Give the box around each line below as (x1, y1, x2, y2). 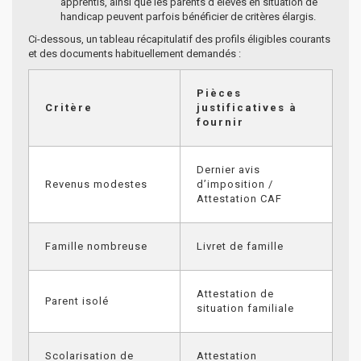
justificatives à (197, 101, 297, 114)
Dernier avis (197, 163, 260, 176)
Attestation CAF (197, 192, 282, 205)
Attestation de (197, 287, 274, 300)
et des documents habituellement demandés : (28, 47, 241, 60)
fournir (197, 115, 244, 128)
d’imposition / (197, 177, 273, 190)
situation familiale (197, 301, 294, 314)
